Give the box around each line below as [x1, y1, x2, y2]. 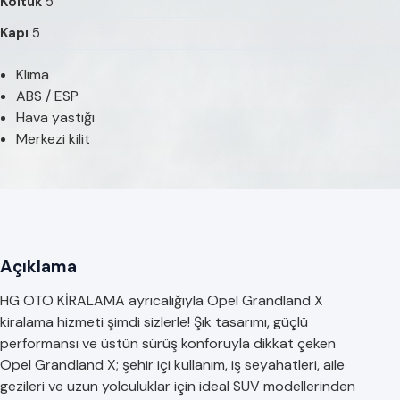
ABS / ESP [15, 86, 79, 105]
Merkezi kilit [15, 129, 90, 148]
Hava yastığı [15, 107, 95, 127]
